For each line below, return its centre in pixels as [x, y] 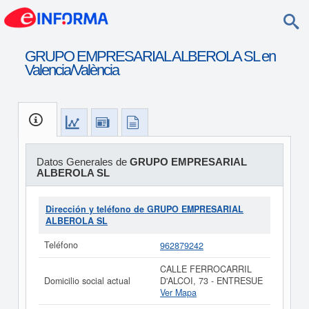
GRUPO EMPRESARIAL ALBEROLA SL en [150, 56]
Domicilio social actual [87, 281]
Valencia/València [71, 70]
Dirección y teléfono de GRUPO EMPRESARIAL [144, 209]
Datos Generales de [83, 162]
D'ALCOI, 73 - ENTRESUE [211, 281]
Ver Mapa [178, 292]
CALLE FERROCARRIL [206, 269]
